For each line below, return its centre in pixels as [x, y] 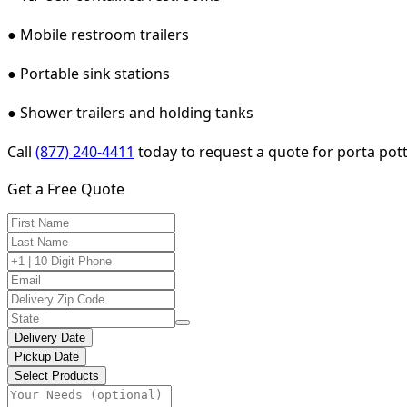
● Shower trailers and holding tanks [130, 112]
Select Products [57, 375]
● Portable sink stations [89, 73]
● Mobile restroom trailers [98, 34]
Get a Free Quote [66, 189]
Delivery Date [50, 337]
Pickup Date [47, 356]
